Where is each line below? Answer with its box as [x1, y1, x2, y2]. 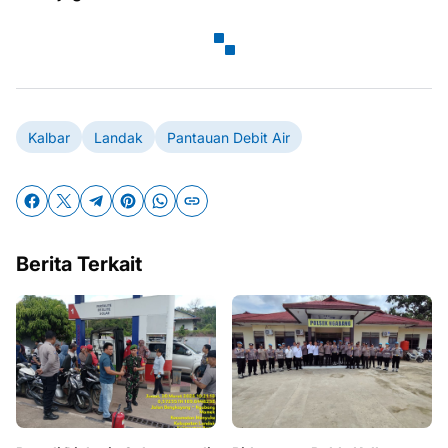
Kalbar [28, 128, 70, 146]
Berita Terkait [16, 252, 142, 277]
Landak [94, 128, 143, 146]
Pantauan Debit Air [167, 128, 290, 146]
